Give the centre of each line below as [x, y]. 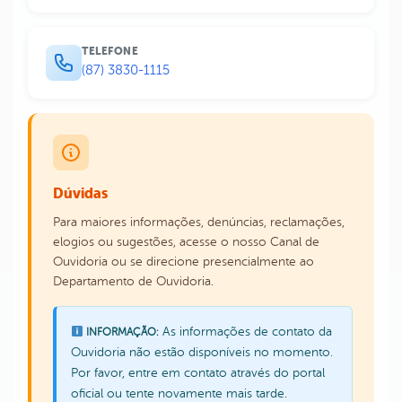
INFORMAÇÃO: [121, 332]
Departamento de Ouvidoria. [133, 282]
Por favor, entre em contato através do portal [198, 373]
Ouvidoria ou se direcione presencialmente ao [184, 262]
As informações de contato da [245, 332]
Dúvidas [80, 194]
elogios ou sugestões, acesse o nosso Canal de [186, 242]
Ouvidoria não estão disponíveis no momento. [202, 352]
